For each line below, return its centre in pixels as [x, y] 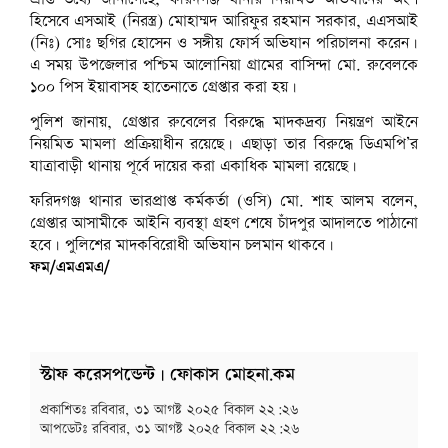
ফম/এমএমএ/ [70, 267]
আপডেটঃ [66, 428]
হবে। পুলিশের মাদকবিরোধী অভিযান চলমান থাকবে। [182, 245]
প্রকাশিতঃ [65, 409]
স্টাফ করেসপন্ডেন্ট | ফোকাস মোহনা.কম [167, 374]
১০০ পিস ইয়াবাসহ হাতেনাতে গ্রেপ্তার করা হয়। [163, 88]
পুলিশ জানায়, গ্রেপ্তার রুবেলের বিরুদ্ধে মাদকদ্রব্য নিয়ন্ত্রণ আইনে [224, 122]
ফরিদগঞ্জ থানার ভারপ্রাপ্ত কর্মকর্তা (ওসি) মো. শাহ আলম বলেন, [224, 201]
